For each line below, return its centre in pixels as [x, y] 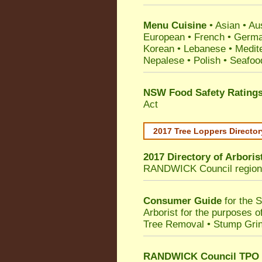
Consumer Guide [182, 201]
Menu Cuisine [175, 25]
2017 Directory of [184, 157]
